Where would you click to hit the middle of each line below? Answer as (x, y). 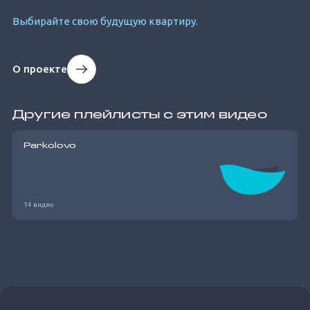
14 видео (39, 204)
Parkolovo (50, 146)
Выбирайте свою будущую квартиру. (105, 21)
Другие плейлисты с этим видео (140, 115)
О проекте (40, 69)
